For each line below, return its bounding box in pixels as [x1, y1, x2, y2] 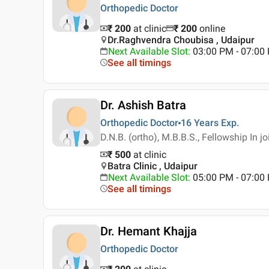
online [199, 23, 225, 35]
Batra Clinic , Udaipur [107, 160, 198, 172]
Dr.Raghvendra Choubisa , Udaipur [107, 34, 255, 46]
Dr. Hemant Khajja [100, 224, 197, 239]
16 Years [181, 117, 219, 129]
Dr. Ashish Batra [100, 98, 186, 113]
